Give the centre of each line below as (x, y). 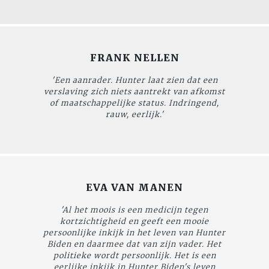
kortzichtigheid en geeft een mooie (134, 221)
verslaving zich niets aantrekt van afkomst (134, 91)
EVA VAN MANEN (134, 187)
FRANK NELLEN (134, 57)
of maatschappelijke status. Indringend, (134, 102)
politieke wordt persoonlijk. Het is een (134, 255)
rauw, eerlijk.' (134, 114)
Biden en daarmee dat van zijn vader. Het (134, 243)
